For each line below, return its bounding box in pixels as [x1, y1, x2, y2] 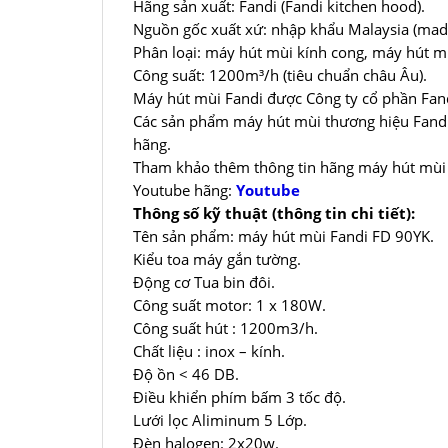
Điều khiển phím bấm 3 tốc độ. [133, 387, 346, 408]
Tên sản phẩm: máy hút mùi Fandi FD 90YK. [133, 226, 434, 247]
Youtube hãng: [133, 180, 236, 201]
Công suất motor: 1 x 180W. [133, 295, 326, 316]
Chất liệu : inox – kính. [133, 341, 285, 362]
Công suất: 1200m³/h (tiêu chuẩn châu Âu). [133, 65, 427, 86]
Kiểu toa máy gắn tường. [133, 249, 301, 270]
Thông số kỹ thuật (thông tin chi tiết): [133, 203, 415, 224]
